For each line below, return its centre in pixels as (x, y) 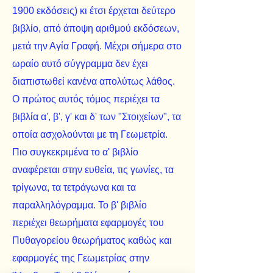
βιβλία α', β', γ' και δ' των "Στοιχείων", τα (97, 116)
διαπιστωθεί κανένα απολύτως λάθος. (94, 81)
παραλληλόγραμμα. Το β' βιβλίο (80, 205)
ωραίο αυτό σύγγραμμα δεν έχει (80, 63)
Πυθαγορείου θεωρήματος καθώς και (92, 240)
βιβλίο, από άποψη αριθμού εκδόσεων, (96, 28)
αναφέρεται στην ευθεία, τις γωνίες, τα (93, 169)
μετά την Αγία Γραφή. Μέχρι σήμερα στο (97, 46)
